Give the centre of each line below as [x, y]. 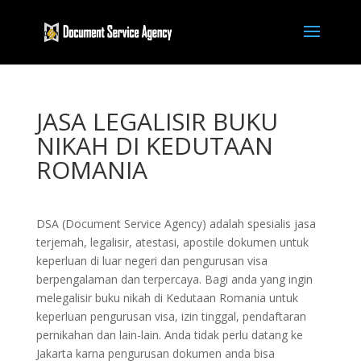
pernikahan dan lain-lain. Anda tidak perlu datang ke [169, 335]
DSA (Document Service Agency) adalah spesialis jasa [176, 224]
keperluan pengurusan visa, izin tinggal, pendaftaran [171, 316]
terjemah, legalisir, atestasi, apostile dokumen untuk [172, 242]
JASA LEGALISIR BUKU [157, 121]
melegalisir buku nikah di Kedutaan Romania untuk [167, 298]
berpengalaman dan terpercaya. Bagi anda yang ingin [174, 279]
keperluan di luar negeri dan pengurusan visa [151, 261]
